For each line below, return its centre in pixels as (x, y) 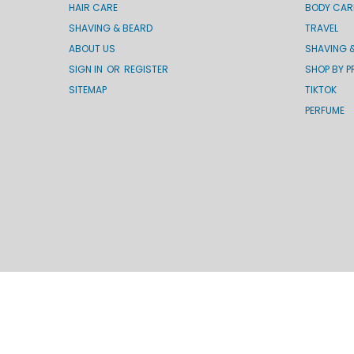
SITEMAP (88, 89)
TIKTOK (320, 89)
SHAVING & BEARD (111, 28)
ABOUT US (92, 48)
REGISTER (146, 69)
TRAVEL (321, 28)
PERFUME (324, 110)
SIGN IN (87, 69)
